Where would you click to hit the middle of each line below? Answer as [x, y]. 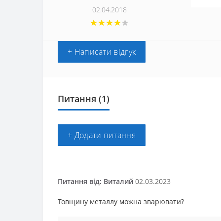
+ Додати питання [102, 135]
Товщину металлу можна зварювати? [121, 202]
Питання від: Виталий [95, 181]
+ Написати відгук [102, 52]
